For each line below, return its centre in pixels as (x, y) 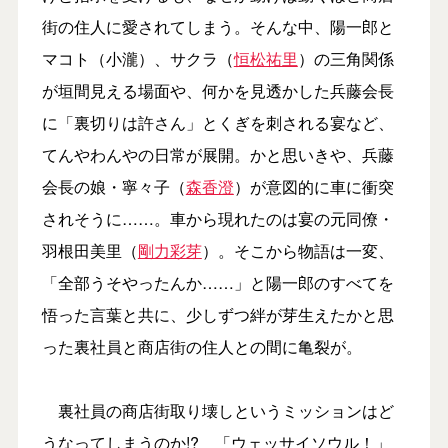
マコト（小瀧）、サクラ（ (137, 58)
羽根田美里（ (89, 250)
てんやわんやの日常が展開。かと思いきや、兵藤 (217, 154)
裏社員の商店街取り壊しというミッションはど (217, 410)
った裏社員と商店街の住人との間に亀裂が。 (201, 346)
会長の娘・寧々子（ (113, 186)
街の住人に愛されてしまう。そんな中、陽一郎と (217, 26)
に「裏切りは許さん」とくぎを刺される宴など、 (217, 122)
